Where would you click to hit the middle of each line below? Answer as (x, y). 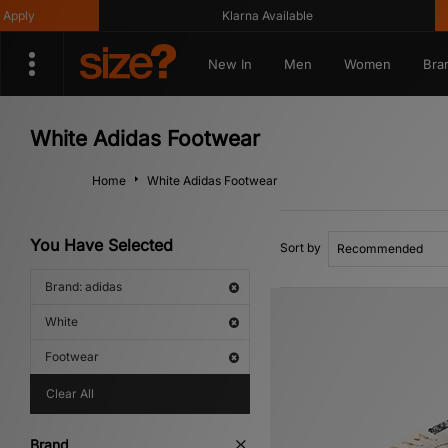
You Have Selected (101, 245)
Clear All (70, 393)
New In (229, 64)
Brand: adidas (83, 286)
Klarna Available (218, 15)
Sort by (300, 247)
